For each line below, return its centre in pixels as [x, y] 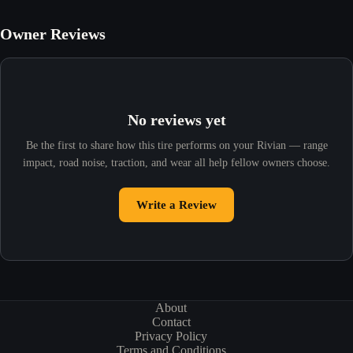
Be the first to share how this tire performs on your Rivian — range [176, 146]
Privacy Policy [171, 336]
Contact [171, 322]
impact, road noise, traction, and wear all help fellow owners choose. [176, 163]
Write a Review [176, 205]
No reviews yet [176, 120]
